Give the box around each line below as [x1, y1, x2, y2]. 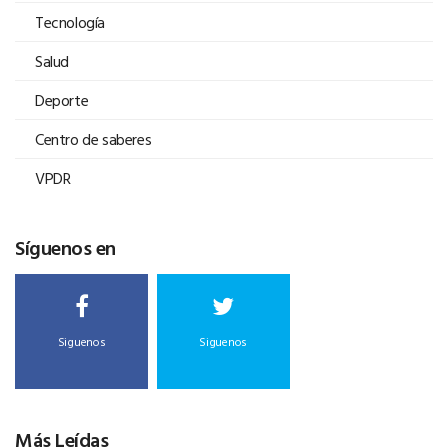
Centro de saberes [35, 127, 152, 152]
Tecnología [35, 10, 105, 35]
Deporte [35, 88, 89, 113]
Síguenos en [15, 232, 116, 263]
